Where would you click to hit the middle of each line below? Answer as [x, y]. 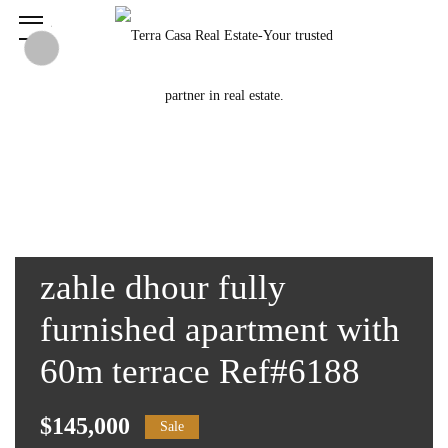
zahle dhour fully [163, 287]
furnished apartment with [220, 329]
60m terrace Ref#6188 [200, 371]
